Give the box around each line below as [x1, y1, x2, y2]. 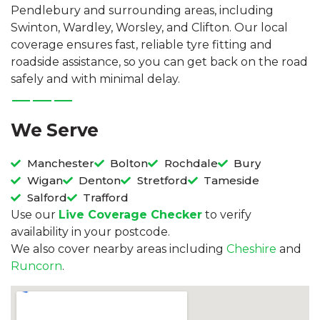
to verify [202, 208, 251, 222]
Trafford [83, 191, 129, 205]
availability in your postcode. [11, 225, 170, 239]
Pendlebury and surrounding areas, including [11, 4, 274, 18]
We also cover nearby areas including [11, 242, 226, 256]
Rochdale [164, 156, 218, 171]
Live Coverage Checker [59, 208, 202, 222]
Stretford [136, 174, 188, 188]
